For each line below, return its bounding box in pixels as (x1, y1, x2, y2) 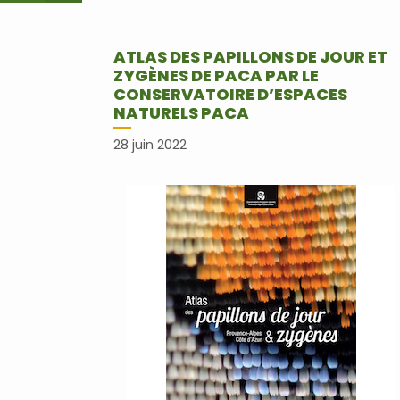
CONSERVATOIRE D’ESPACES (113, 83, 347, 105)
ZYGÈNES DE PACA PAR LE (113, 64, 319, 87)
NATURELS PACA (113, 102, 249, 124)
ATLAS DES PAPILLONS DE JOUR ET (113, 46, 387, 68)
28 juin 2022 (113, 136, 187, 154)
